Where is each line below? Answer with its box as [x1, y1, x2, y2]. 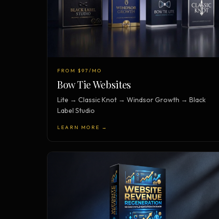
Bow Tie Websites [57, 77, 131, 91]
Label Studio [57, 106, 95, 115]
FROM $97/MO [57, 67, 102, 74]
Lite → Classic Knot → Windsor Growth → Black [57, 95, 206, 104]
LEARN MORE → [57, 124, 108, 131]
